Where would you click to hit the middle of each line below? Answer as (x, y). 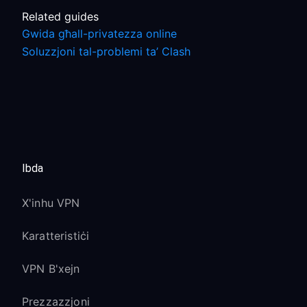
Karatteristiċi (56, 236)
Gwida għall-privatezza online (99, 34)
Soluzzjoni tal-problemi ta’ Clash (106, 51)
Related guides (60, 16)
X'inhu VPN (51, 203)
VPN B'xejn (51, 269)
